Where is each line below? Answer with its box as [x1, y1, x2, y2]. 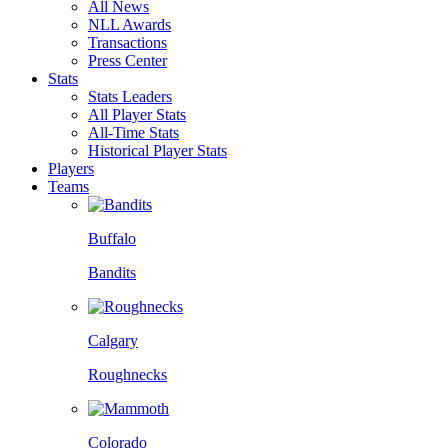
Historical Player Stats [88, 141, 227, 159]
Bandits [88, 263, 136, 281]
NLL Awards [88, 15, 171, 33]
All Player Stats [88, 105, 186, 123]
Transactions [88, 33, 167, 51]
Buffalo [88, 229, 136, 247]
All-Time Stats [88, 123, 179, 141]
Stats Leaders [88, 87, 172, 105]
